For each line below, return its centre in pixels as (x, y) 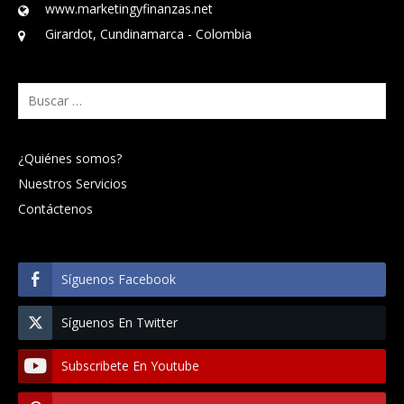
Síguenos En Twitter (119, 322)
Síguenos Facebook (119, 279)
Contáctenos (55, 208)
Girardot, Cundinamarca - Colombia (148, 33)
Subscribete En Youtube (130, 365)
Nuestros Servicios (73, 183)
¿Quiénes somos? (70, 158)
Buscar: (39, 93)
